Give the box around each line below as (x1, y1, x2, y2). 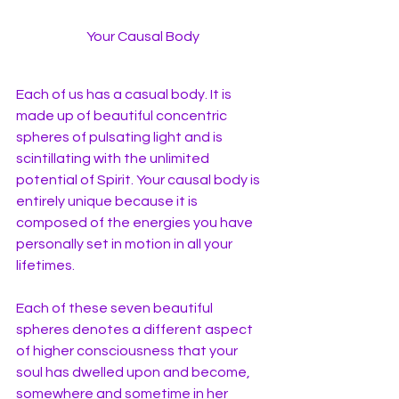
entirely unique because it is (16, 194, 200, 209)
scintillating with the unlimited (16, 151, 212, 167)
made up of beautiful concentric (16, 109, 230, 124)
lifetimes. (16, 258, 77, 273)
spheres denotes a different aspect (16, 322, 256, 338)
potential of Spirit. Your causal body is (16, 173, 263, 188)
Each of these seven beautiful (16, 301, 216, 316)
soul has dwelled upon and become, (16, 365, 253, 380)
